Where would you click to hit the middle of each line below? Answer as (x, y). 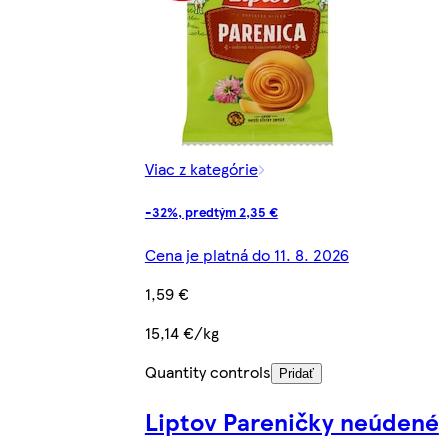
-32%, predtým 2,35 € (211, 211)
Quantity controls (207, 371)
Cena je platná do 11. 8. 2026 (246, 254)
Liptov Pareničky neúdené (291, 420)
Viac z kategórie (201, 168)
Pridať (296, 373)
